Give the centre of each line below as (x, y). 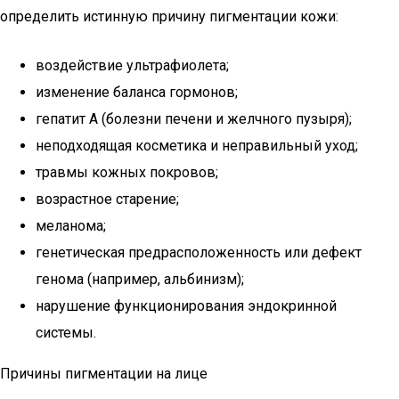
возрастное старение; (107, 199)
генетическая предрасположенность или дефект (199, 252)
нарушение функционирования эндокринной (186, 306)
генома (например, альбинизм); (140, 279)
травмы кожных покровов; (127, 172)
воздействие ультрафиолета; (132, 65)
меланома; (71, 226)
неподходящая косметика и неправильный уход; (197, 146)
